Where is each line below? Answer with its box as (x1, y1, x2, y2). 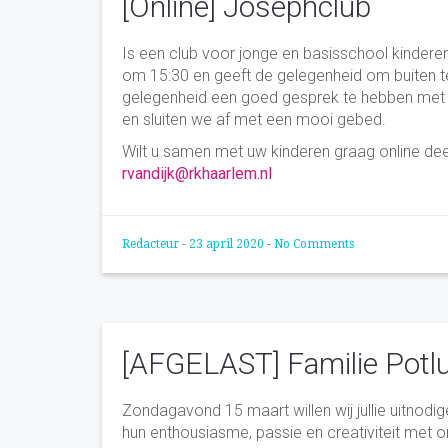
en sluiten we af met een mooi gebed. (122, 110, 386, 130)
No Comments (274, 237, 354, 252)
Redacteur (122, 237, 182, 252)
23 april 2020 (189, 237, 267, 252)
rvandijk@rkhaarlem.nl (122, 164, 272, 184)
